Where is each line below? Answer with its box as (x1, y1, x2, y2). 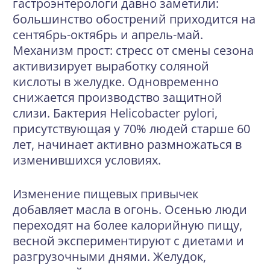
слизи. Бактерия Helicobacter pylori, (13, 105, 218, 121)
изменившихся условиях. (13, 152, 161, 168)
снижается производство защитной (13, 89, 222, 105)
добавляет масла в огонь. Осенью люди (13, 201, 247, 218)
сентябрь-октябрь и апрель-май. (13, 27, 203, 43)
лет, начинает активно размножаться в (13, 136, 242, 152)
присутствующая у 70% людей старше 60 (13, 121, 250, 137)
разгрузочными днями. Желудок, (13, 248, 206, 265)
